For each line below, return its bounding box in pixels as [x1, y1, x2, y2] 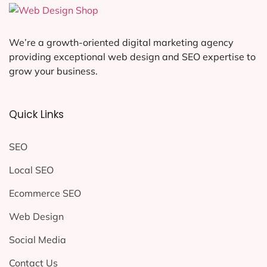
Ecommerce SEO [9, 187, 81, 200]
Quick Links [9, 107, 64, 122]
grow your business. [9, 65, 98, 77]
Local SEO [9, 164, 54, 176]
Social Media [9, 234, 66, 246]
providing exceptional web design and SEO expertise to [9, 51, 256, 63]
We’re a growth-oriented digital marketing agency [9, 36, 234, 48]
